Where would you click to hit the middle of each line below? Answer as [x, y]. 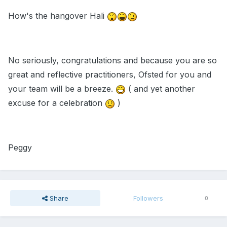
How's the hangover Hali [58, 16]
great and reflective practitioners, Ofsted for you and [110, 75]
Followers [148, 198]
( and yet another [160, 89]
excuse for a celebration [56, 103]
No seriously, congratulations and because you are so [112, 61]
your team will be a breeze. [62, 89]
